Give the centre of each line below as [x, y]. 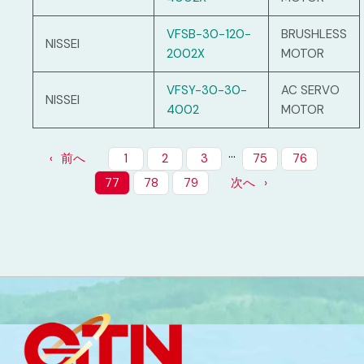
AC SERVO [310, 91]
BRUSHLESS [314, 35]
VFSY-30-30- [207, 91]
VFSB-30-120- [209, 35]
